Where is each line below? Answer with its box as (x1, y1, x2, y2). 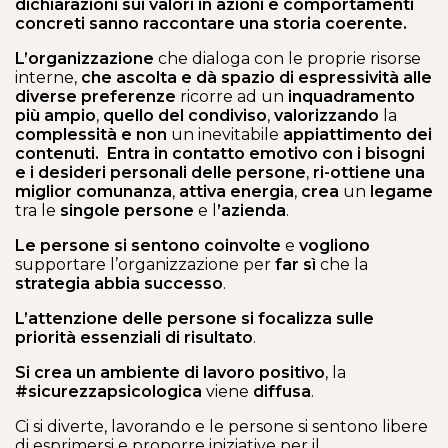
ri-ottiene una (313, 163, 425, 182)
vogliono (299, 236, 370, 255)
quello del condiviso (103, 106, 267, 125)
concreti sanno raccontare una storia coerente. (15, 14, 407, 33)
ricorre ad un (176, 87, 288, 106)
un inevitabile (167, 125, 283, 144)
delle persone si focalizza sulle (122, 309, 374, 328)
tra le (15, 201, 56, 220)
